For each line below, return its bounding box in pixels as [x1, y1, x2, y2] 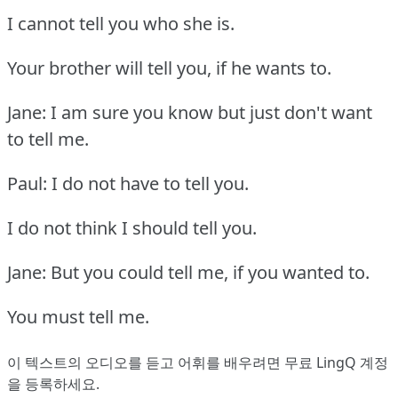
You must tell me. [7, 304, 149, 329]
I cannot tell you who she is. [7, 11, 235, 36]
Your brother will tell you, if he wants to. [7, 55, 331, 80]
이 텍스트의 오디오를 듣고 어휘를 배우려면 [7, 352, 284, 372]
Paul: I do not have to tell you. [7, 171, 249, 195]
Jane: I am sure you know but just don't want [7, 99, 372, 124]
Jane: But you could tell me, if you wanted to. [7, 259, 370, 284]
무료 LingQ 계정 [284, 352, 388, 372]
